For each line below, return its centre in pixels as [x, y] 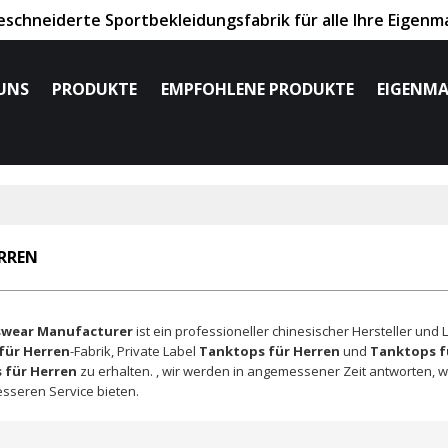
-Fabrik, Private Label [134, 351]
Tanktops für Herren [269, 351]
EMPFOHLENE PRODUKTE [257, 89]
